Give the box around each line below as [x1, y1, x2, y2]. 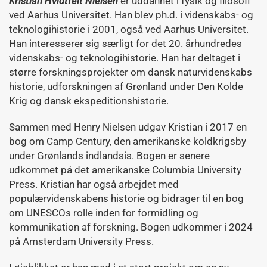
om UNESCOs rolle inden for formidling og [9, 207, 198, 219]
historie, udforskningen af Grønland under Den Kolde [9, 80, 243, 92]
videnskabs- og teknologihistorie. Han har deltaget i [9, 52, 240, 64]
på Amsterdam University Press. [9, 235, 154, 247]
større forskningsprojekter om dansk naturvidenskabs [9, 66, 252, 78]
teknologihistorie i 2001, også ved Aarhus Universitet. [9, 23, 249, 35]
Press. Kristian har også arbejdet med [9, 178, 179, 190]
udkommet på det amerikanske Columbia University [9, 164, 241, 176]
